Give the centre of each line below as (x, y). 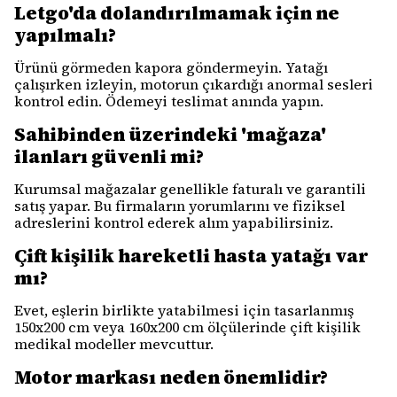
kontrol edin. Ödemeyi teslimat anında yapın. (169, 101)
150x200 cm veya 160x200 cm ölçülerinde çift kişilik (187, 327)
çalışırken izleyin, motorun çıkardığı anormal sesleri (194, 84)
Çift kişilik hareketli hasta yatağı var (191, 256)
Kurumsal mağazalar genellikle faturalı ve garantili (190, 189)
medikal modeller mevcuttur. (114, 344)
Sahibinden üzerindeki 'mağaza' (170, 134)
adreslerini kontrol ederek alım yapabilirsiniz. (174, 222)
